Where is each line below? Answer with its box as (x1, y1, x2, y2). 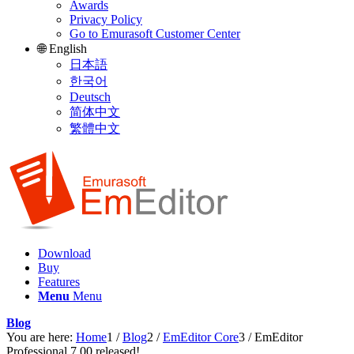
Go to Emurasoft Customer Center (70, 27, 240, 40)
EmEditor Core (163, 330, 239, 345)
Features (38, 275, 80, 289)
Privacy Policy (70, 13, 142, 26)
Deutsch (70, 90, 111, 104)
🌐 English (38, 42, 87, 55)
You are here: (6, 330, 73, 345)
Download (38, 247, 91, 261)
